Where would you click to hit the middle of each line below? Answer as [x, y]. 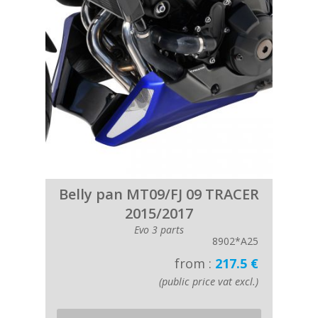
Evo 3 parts [159, 230]
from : [195, 263]
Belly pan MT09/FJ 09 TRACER [159, 194]
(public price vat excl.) [209, 281]
